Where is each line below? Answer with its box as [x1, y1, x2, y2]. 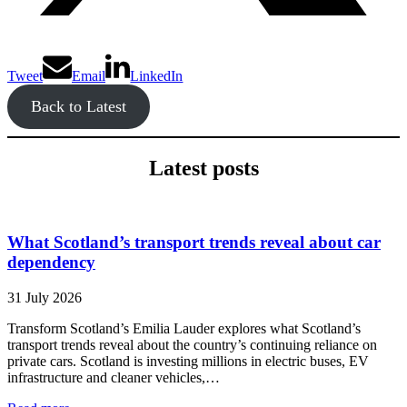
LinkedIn [130, 68, 184, 84]
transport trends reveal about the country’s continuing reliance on [7, 336, 377, 352]
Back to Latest [30, 97, 126, 116]
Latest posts [148, 156, 259, 181]
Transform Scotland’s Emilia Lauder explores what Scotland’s [7, 320, 361, 336]
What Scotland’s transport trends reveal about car [7, 232, 381, 252]
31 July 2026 [7, 289, 82, 305]
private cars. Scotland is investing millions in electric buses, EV [7, 352, 369, 369]
